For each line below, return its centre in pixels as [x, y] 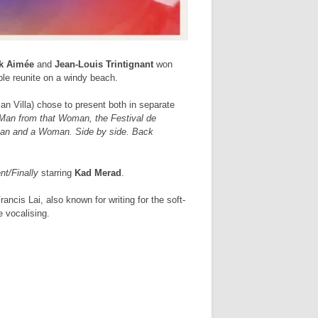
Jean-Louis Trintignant [104, 64]
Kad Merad [98, 172]
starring [56, 172]
